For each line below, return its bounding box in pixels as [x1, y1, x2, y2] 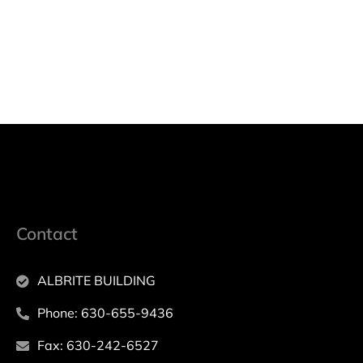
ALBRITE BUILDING [36, 272, 156, 289]
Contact [15, 223, 78, 245]
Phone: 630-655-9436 [36, 305, 173, 322]
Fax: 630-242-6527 [36, 337, 159, 354]
